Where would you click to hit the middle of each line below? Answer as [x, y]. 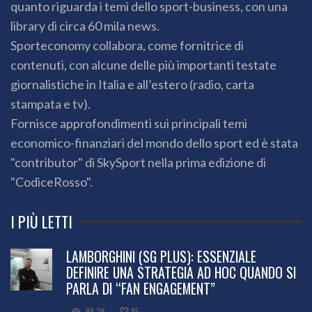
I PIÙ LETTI [41, 221]
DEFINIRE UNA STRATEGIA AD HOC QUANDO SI [181, 272]
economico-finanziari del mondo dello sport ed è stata [154, 142]
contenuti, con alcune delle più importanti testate [143, 64]
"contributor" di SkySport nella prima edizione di [138, 162]
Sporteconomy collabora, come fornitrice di [127, 45]
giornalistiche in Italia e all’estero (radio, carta [132, 84]
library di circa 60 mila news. [85, 25]
